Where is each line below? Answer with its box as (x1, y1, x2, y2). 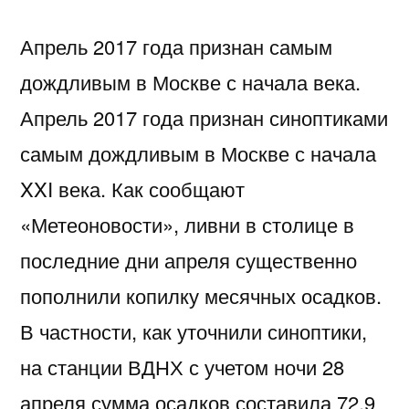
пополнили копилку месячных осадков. (20, 280, 382, 309)
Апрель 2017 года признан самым (20, 31, 332, 60)
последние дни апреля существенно (20, 245, 357, 274)
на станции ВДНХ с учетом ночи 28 (20, 351, 344, 381)
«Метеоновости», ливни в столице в (20, 209, 354, 238)
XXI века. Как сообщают (20, 173, 245, 203)
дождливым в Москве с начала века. (20, 67, 361, 96)
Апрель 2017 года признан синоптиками (20, 102, 388, 131)
